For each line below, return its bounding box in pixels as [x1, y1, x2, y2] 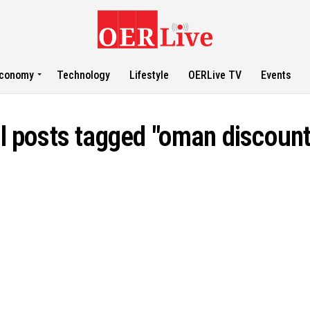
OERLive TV [188, 69, 242, 82]
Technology [57, 69, 111, 82]
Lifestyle [129, 69, 170, 82]
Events [261, 69, 292, 82]
